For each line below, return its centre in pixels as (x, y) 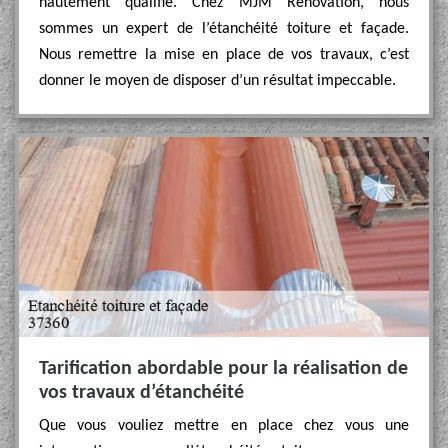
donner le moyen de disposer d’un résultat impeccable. (217, 81)
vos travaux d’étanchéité (141, 393)
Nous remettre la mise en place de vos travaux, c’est (224, 55)
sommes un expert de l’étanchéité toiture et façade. (224, 29)
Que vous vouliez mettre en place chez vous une (224, 426)
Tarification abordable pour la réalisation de (223, 369)
